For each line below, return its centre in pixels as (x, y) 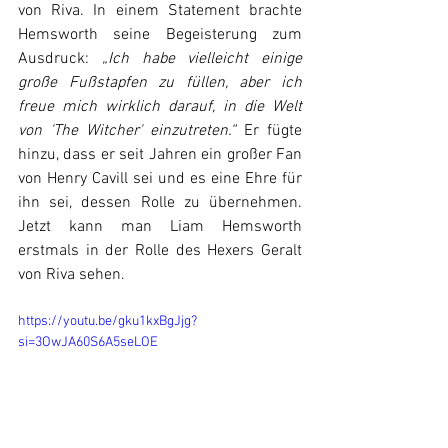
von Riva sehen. (73, 275)
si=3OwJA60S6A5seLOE (88, 342)
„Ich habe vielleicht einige (201, 59)
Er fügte (269, 131)
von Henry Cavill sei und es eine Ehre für (160, 179)
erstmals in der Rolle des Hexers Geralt (160, 251)
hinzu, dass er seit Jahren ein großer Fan (160, 155)
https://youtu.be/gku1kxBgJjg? (107, 321)
